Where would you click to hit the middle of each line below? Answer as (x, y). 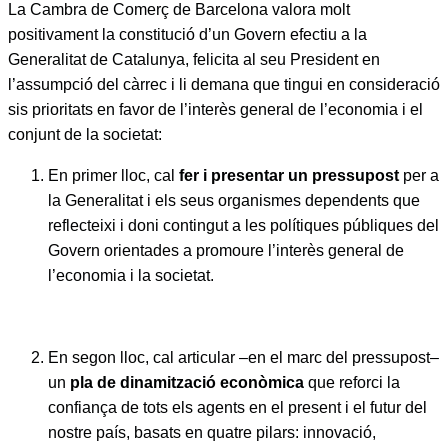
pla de (93, 382)
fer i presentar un (243, 175)
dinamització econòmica (214, 382)
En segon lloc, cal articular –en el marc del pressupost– (243, 357)
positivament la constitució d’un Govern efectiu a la (187, 34)
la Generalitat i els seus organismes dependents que (234, 200)
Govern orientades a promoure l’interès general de (226, 250)
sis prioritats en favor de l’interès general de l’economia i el (215, 109)
